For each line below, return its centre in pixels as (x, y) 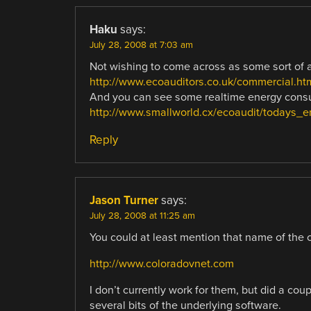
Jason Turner (124, 201)
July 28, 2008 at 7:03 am (141, 45)
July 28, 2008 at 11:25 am (142, 216)
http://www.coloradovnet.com (161, 264)
